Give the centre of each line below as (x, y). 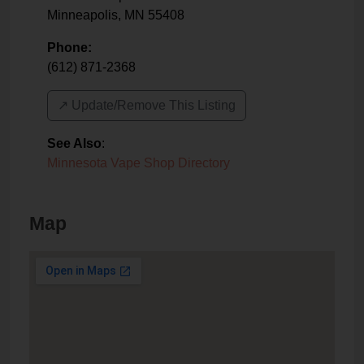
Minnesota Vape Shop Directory (139, 163)
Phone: (69, 48)
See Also (74, 144)
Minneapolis (82, 15)
